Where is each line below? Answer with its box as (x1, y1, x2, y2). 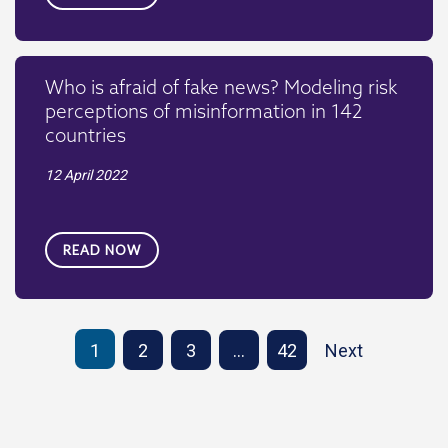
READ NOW (63, 242, 141, 259)
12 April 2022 (45, 167, 127, 184)
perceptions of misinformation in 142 (45, 99, 362, 124)
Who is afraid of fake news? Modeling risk (45, 75, 397, 100)
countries (45, 123, 126, 148)
